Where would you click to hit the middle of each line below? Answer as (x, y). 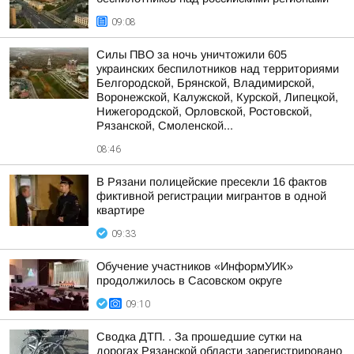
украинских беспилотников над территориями (218, 69)
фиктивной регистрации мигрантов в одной (211, 196)
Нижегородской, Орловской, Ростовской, (204, 111)
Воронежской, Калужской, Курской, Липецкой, (217, 97)
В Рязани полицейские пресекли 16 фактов (212, 182)
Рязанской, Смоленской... (165, 126)
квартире (121, 210)
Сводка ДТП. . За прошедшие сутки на (199, 337)
